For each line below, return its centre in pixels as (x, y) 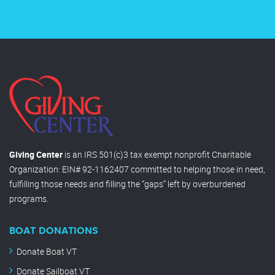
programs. (29, 199)
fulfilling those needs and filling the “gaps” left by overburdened (127, 184)
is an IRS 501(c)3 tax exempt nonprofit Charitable (157, 154)
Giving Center (36, 154)
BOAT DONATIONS (54, 231)
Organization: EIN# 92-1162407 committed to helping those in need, (137, 169)
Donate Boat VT (47, 251)
